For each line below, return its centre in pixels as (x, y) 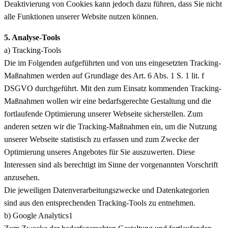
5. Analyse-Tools (32, 37)
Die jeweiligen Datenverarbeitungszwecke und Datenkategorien (107, 190)
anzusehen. (22, 177)
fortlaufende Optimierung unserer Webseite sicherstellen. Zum (103, 113)
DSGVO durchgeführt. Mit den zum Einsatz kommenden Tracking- (113, 88)
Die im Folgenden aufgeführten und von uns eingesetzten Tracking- (112, 63)
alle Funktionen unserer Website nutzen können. (81, 16)
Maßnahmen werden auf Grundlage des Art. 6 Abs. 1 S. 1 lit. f (104, 75)
